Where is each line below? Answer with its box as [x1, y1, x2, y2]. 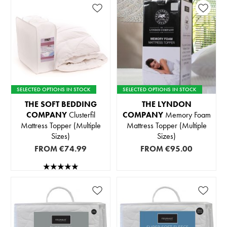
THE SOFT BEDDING [24, 99, 97, 110]
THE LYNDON [141, 99, 192, 110]
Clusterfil [66, 109, 95, 121]
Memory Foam [163, 109, 211, 121]
